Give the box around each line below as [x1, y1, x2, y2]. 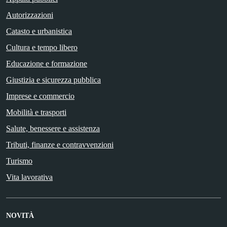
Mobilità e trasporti [6, 108, 66, 117]
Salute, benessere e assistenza [6, 124, 100, 133]
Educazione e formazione [6, 59, 87, 68]
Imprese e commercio [6, 92, 74, 101]
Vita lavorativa [6, 173, 53, 182]
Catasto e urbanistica [6, 27, 72, 36]
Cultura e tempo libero [6, 43, 78, 52]
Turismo [6, 157, 32, 166]
